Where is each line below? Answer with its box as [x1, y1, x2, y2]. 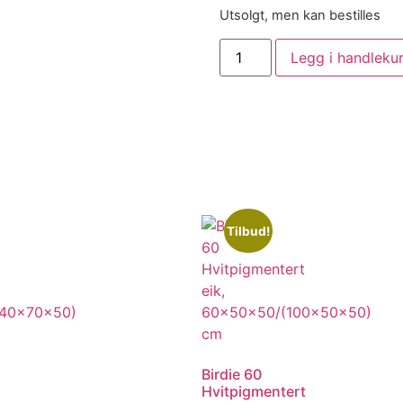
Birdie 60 [201, 364, 262, 383]
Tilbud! [226, 223, 270, 238]
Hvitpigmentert [201, 381, 306, 400]
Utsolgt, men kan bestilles [219, 7, 381, 24]
